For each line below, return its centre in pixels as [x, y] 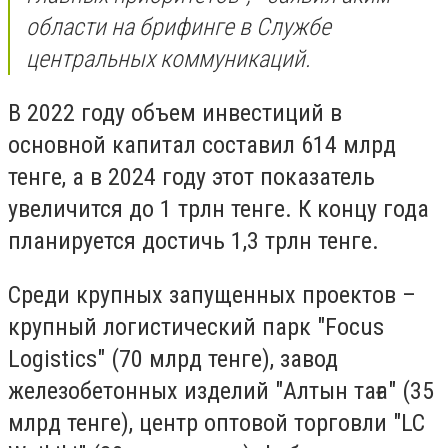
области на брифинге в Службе [178, 27]
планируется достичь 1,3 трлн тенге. [193, 240]
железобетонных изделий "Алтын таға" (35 [221, 390]
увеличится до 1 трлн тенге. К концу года [218, 208]
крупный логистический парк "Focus [196, 326]
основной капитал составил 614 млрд [202, 144]
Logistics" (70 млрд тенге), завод [173, 358]
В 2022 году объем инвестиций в [175, 112]
